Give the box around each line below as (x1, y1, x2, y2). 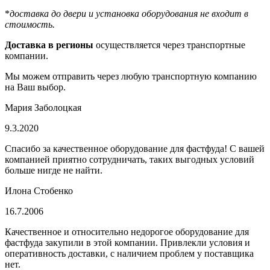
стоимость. (5, 19, 55, 30)
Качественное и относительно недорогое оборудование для (5, 226, 249, 237)
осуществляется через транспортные (93, 39, 245, 50)
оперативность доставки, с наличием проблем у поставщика (5, 248, 254, 259)
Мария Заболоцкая (5, 102, 81, 113)
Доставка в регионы (5, 39, 93, 50)
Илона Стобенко (5, 185, 73, 196)
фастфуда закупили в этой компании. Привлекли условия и (5, 237, 250, 248)
